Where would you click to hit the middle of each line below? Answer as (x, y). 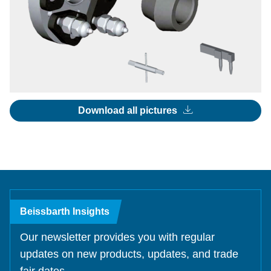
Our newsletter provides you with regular (117, 237)
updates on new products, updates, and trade (129, 254)
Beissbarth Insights (65, 211)
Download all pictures (129, 110)
